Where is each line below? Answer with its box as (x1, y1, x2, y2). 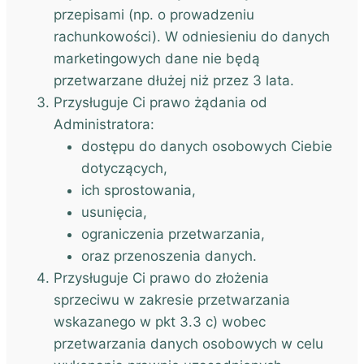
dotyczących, (81, 160, 167, 176)
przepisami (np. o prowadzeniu (54, 6, 254, 23)
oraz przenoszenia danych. (81, 248, 257, 264)
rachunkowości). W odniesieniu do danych (54, 28, 330, 45)
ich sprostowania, (81, 182, 196, 198)
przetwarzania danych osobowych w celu (54, 336, 323, 352)
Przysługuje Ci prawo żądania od (54, 94, 267, 110)
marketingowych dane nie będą (54, 50, 260, 67)
